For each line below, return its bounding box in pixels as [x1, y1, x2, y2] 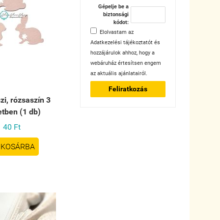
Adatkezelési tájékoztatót [90, 39, 153, 46]
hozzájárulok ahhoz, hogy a [90, 50, 155, 56]
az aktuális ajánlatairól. [90, 70, 147, 77]
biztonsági [103, 11, 129, 18]
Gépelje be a [98, 3, 129, 10]
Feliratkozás [108, 85, 147, 93]
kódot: [113, 19, 129, 26]
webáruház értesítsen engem [90, 60, 161, 67]
